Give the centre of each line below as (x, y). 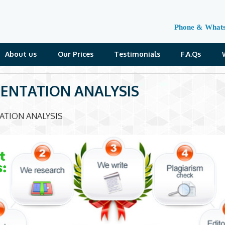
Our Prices (75, 54)
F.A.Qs (191, 54)
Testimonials (137, 54)
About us (21, 54)
